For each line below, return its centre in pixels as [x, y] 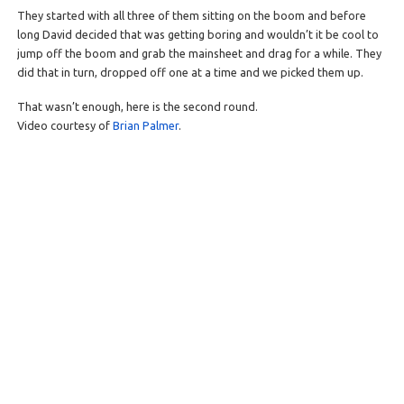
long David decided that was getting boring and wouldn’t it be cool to [197, 35]
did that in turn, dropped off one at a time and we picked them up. [190, 73]
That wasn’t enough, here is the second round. [137, 106]
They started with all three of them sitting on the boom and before [191, 16]
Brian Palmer [145, 125]
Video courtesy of [64, 125]
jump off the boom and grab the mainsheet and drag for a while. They [199, 54]
